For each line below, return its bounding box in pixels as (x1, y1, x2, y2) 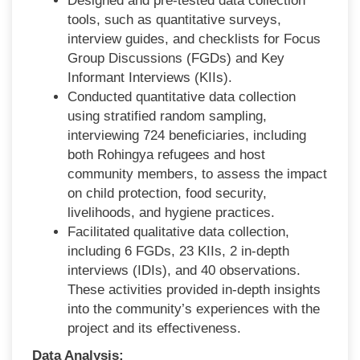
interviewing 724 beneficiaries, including (67, 127, 307, 143)
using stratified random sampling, (67, 108, 268, 124)
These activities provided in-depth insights (67, 281, 321, 297)
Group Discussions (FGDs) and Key (67, 50, 285, 66)
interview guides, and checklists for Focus (67, 31, 321, 47)
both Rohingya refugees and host (67, 146, 266, 162)
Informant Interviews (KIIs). (67, 69, 233, 85)
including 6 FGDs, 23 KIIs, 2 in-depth (67, 243, 290, 259)
